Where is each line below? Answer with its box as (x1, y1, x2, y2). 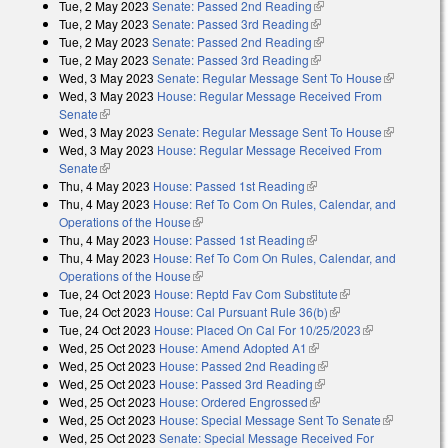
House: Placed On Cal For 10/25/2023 (154, 321, 361, 339)
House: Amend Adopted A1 (159, 339, 307, 357)
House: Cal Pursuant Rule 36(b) (154, 303, 328, 321)
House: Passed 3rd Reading (159, 375, 313, 393)
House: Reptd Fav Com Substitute (154, 285, 338, 303)
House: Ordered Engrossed (159, 393, 308, 411)
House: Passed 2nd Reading (159, 357, 316, 375)
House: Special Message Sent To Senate (159, 411, 381, 429)
